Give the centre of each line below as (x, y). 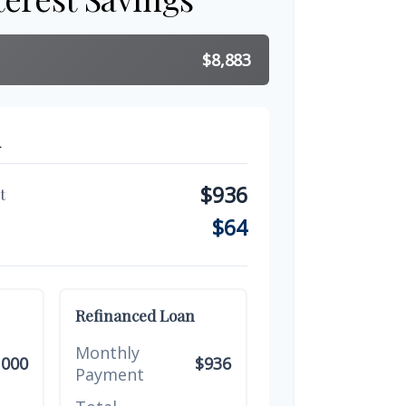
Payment (109, 374)
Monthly (107, 352)
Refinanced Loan (135, 314)
